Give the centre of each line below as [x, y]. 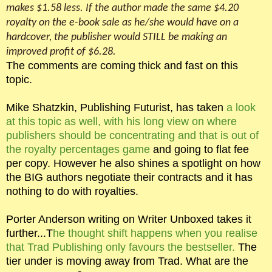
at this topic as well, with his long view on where [121, 121]
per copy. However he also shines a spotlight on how [133, 163]
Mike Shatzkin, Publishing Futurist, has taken [115, 107]
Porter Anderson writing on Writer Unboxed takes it [129, 219]
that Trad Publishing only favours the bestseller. [122, 247]
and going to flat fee [201, 149]
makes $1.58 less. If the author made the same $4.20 [122, 8]
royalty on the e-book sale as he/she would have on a [122, 22]
